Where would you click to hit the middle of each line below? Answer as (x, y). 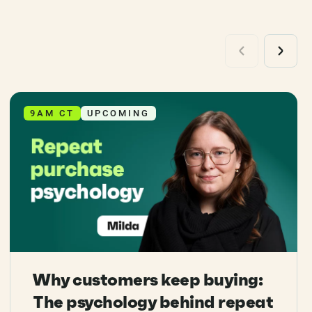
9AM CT (53, 113)
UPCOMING (119, 113)
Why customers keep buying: (148, 280)
